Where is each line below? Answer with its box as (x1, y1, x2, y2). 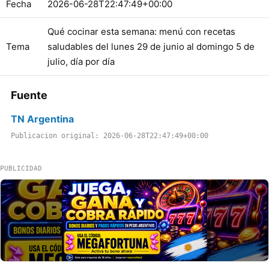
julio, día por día (47, 55, 115, 67)
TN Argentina (11, 112, 74, 125)
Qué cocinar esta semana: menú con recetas (47, 25, 235, 37)
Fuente (11, 88, 47, 101)
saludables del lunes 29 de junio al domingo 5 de (47, 40, 255, 52)
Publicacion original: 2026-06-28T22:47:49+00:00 (11, 131, 208, 140)
